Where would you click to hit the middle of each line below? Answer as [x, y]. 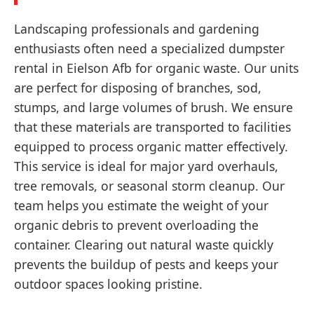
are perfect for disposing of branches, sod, [138, 88]
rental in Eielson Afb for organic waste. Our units [156, 68]
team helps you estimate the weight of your [141, 205]
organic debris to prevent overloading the [136, 225]
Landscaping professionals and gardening [137, 29]
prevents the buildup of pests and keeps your [146, 264]
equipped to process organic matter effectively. [151, 146]
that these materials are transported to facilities [152, 127]
